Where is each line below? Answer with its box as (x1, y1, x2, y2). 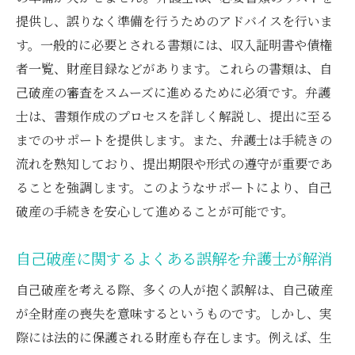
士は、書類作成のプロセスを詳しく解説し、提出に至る (16, 106, 333, 125)
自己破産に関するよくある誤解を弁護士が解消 (16, 246, 332, 269)
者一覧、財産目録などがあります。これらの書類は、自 (16, 59, 332, 78)
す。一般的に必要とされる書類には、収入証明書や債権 (16, 35, 332, 54)
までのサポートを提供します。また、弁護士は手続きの (16, 130, 332, 149)
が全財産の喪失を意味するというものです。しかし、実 (16, 303, 332, 323)
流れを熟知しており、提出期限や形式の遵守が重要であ (16, 154, 333, 173)
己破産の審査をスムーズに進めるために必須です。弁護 (16, 82, 330, 101)
